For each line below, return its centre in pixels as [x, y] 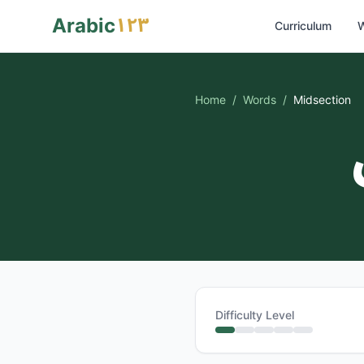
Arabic [84, 26]
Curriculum [303, 26]
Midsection [322, 100]
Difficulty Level [255, 315]
